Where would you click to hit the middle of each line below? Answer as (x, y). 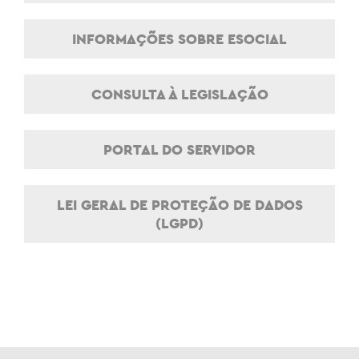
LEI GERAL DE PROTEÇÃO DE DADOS (179, 205)
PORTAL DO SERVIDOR (179, 150)
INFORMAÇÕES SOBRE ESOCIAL (179, 39)
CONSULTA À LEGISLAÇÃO (179, 95)
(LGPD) (179, 224)
